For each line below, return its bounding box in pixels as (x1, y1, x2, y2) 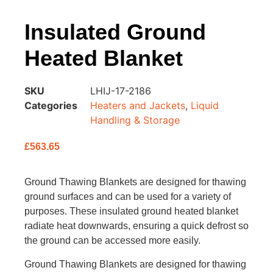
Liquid (191, 99, 219, 112)
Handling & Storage (90, 114, 180, 126)
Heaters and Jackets (90, 99, 185, 112)
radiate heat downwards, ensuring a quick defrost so (24, 221, 249, 232)
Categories (24, 99, 77, 112)
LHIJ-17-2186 (90, 85, 151, 97)
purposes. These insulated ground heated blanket (24, 206, 238, 217)
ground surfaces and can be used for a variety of (24, 191, 231, 202)
